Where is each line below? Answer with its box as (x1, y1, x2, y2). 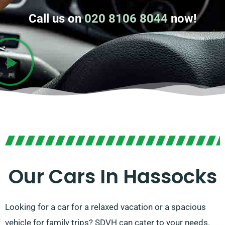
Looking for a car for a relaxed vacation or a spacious (5, 202, 206, 212)
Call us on (28, 12, 84, 26)
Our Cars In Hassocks (8, 163, 217, 191)
